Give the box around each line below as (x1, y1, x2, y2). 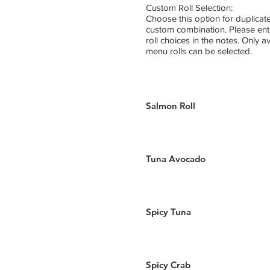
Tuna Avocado (146, 153, 206, 165)
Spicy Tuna (146, 206, 191, 218)
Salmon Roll (146, 100, 195, 111)
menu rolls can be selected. (146, 46, 252, 56)
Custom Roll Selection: (146, 2, 233, 13)
